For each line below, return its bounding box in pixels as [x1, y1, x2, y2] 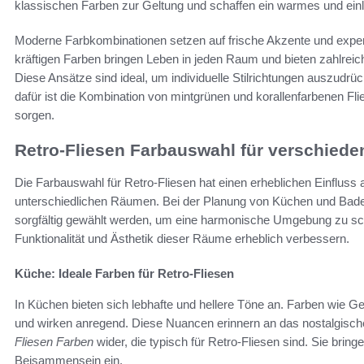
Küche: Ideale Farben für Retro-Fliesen [15, 266, 234, 281]
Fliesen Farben [15, 335, 93, 349]
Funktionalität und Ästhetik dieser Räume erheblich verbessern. [15, 232, 349, 246]
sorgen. [15, 107, 54, 122]
